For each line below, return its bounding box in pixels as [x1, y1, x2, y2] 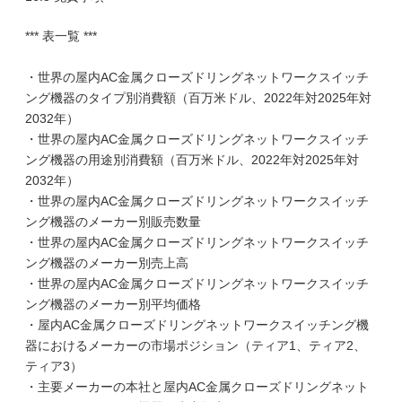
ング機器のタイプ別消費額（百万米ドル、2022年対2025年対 [25, 91, 371, 105]
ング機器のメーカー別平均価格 [25, 297, 201, 311]
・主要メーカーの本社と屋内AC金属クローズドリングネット [25, 380, 369, 394]
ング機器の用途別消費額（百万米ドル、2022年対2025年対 [25, 153, 359, 167]
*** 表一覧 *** [25, 29, 97, 43]
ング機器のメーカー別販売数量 [25, 214, 201, 229]
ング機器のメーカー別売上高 [25, 256, 188, 270]
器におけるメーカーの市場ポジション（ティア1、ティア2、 [25, 338, 366, 353]
